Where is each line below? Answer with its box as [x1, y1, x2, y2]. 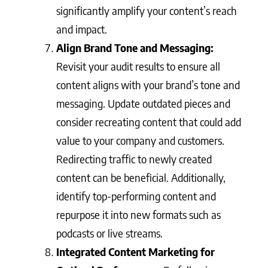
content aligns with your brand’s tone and [56, 78, 240, 92]
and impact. [56, 22, 107, 36]
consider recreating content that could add [56, 115, 241, 129]
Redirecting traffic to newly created [56, 152, 212, 166]
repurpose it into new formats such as [56, 208, 221, 221]
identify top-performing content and [56, 189, 216, 203]
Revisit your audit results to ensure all [56, 59, 220, 73]
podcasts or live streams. [56, 226, 163, 240]
